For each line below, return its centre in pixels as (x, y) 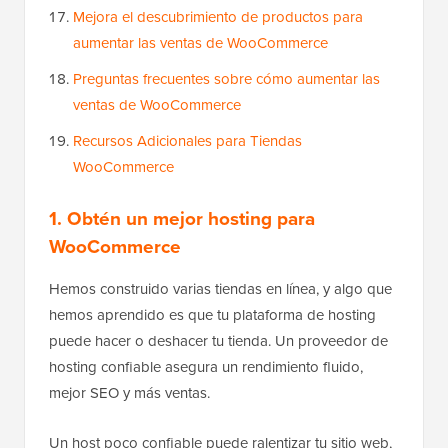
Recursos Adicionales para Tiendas (187, 141)
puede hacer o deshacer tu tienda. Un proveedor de (218, 341)
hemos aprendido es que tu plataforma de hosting (212, 315)
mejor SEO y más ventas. (129, 393)
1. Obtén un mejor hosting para (182, 218)
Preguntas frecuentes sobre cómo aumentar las (226, 79)
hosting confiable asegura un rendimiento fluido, (206, 367)
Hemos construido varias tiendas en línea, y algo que (220, 289)
